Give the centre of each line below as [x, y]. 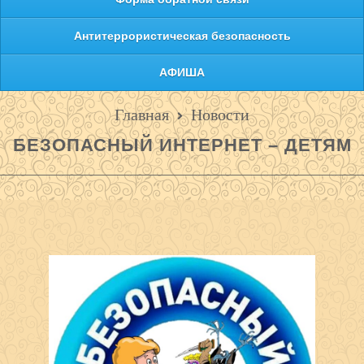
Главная [142, 115]
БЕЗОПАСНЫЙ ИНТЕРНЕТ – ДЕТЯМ [182, 145]
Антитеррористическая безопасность [182, 36]
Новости [220, 115]
